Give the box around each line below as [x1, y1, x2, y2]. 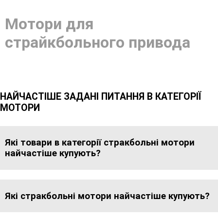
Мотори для [5, 15, 94, 33]
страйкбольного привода [5, 33, 190, 52]
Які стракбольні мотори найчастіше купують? [5, 190, 210, 201]
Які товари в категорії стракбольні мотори [5, 137, 195, 148]
